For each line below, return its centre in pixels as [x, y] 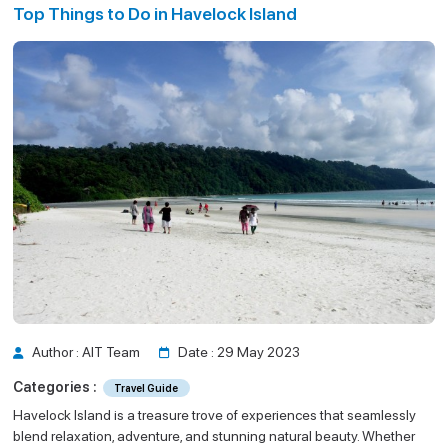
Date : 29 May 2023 [238, 351]
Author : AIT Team [85, 351]
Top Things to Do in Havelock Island [155, 14]
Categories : [55, 386]
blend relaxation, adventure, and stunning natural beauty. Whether [214, 435]
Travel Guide [146, 388]
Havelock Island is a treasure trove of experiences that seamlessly [215, 414]
